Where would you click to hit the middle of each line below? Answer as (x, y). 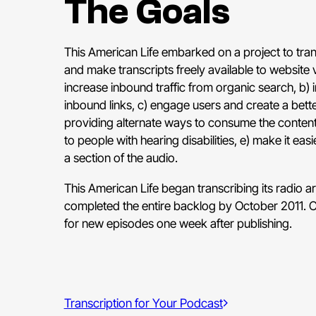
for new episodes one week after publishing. (178, 223)
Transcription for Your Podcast (143, 303)
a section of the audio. (121, 158)
